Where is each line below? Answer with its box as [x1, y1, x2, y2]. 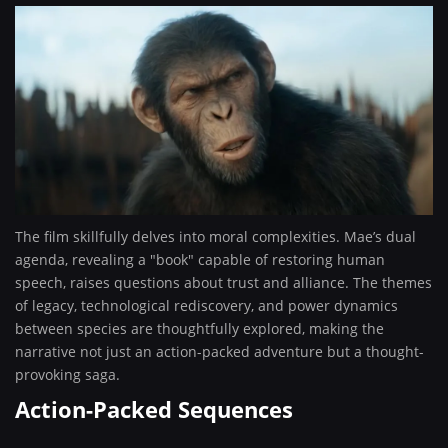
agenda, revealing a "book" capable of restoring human [15, 250, 385, 269]
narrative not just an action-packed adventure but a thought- [15, 342, 424, 361]
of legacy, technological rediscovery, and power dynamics [15, 296, 398, 315]
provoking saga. [15, 365, 120, 384]
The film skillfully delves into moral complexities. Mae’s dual [15, 227, 416, 246]
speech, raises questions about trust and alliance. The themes [15, 273, 432, 292]
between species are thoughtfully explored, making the [15, 319, 384, 338]
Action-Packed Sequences [15, 394, 293, 424]
